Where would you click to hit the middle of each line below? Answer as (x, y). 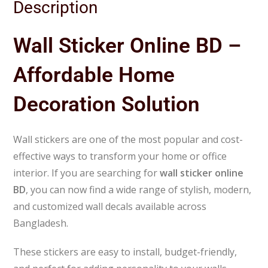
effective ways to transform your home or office (120, 156)
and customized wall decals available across (110, 206)
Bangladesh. (41, 223)
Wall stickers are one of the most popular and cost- (128, 139)
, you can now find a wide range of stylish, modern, (139, 189)
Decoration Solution (107, 104)
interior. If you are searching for (87, 173)
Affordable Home (94, 75)
